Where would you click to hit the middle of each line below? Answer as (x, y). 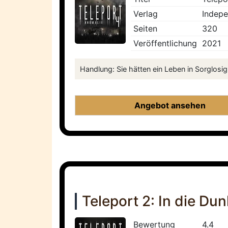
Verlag (146, 14)
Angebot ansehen (170, 106)
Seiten (145, 29)
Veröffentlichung (165, 44)
